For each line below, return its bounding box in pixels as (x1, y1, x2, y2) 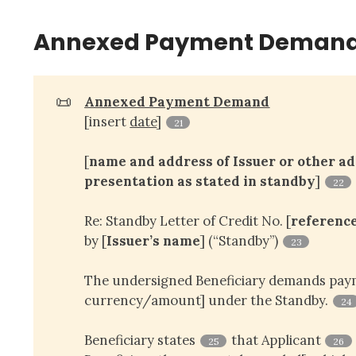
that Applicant (227, 331, 324, 349)
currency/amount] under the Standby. (84, 291, 332, 309)
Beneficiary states (84, 331, 199, 349)
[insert (84, 112, 130, 130)
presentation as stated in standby (84, 172, 316, 190)
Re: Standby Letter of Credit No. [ (84, 211, 292, 230)
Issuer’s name (106, 231, 201, 250)
